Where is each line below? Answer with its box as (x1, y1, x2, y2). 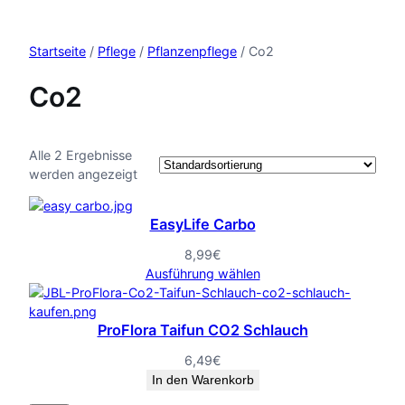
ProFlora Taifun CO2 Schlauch (97, 321, 308, 340)
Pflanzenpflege (147, 43, 237, 60)
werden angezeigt (29, 165, 137, 182)
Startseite (29, 43, 86, 60)
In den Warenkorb (151, 372, 254, 388)
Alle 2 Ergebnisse (29, 146, 132, 163)
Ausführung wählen (145, 266, 260, 282)
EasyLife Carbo (149, 215, 256, 234)
